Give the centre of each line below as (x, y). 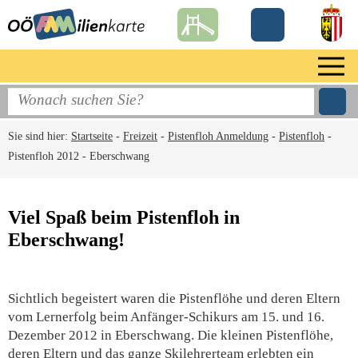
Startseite (92, 136)
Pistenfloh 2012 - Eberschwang (79, 156)
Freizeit (140, 136)
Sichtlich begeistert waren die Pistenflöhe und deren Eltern (174, 298)
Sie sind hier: (40, 136)
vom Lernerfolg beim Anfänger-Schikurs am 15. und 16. (166, 317)
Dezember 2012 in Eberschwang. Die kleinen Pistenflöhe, (171, 335)
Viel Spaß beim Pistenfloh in (124, 217)
